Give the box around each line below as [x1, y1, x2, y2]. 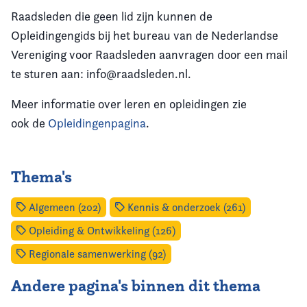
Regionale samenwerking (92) [26, 247, 166, 261]
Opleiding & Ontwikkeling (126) [26, 224, 175, 238]
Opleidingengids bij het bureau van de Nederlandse [11, 28, 278, 43]
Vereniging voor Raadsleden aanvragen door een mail [11, 47, 288, 62]
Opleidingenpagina [45, 116, 146, 131]
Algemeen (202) [26, 201, 101, 214]
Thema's [11, 167, 72, 188]
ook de [11, 116, 45, 131]
